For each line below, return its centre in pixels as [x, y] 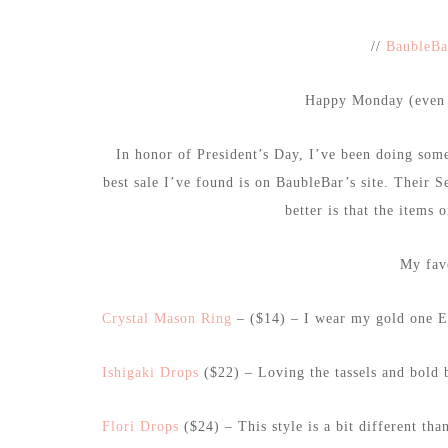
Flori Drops [140, 427]
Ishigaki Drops [150, 373]
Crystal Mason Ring [167, 319]
